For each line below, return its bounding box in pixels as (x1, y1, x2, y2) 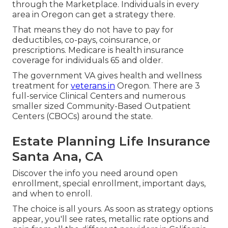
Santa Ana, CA (12, 149, 103, 164)
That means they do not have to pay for (12, 25, 174, 35)
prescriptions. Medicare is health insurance (12, 45, 184, 55)
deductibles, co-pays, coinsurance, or (12, 35, 161, 45)
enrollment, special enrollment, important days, (12, 179, 206, 188)
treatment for (12, 81, 71, 91)
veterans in (71, 81, 115, 91)
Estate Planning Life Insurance (12, 134, 210, 149)
